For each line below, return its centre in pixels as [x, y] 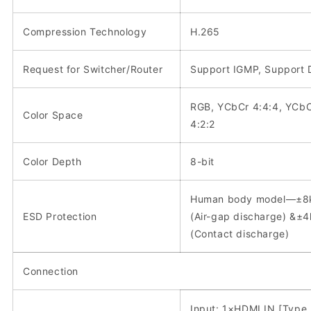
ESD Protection [60, 216]
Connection [51, 271]
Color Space [53, 115]
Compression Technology [85, 31]
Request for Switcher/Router [93, 69]
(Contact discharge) [240, 233]
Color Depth [52, 161]
